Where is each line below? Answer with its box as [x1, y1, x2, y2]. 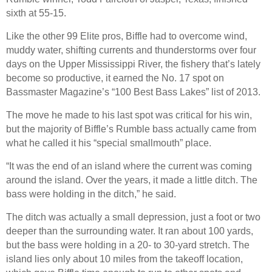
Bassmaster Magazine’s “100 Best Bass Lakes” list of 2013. [6, 86, 260, 97]
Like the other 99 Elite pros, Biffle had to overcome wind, [6, 30, 247, 41]
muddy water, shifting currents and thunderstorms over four [6, 44, 256, 55]
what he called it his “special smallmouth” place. [6, 137, 211, 148]
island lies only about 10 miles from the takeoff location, [6, 253, 243, 264]
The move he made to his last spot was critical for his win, [6, 109, 252, 120]
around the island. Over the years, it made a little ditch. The [6, 174, 257, 185]
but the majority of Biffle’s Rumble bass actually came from [6, 123, 256, 134]
